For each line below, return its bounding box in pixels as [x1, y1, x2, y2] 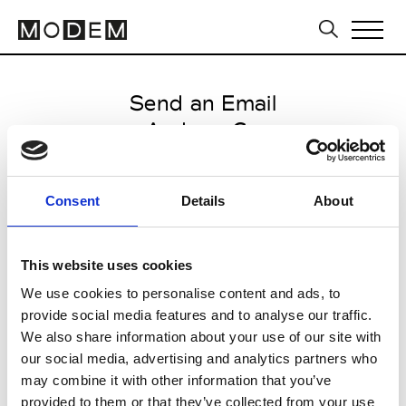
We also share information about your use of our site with [21, 329, 382, 344]
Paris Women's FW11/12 [82, 171, 324, 198]
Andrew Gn [145, 117, 261, 143]
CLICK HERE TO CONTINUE [78, 325, 273, 343]
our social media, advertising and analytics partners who [21, 351, 377, 366]
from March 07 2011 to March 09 [38, 198, 368, 225]
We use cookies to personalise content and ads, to [21, 285, 341, 301]
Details [180, 192, 226, 208]
